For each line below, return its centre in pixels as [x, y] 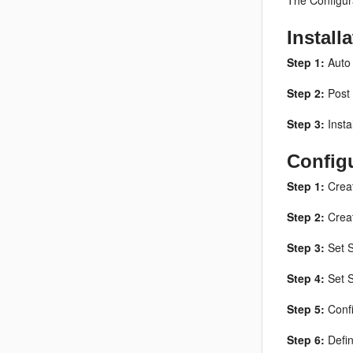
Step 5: [306, 309]
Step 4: [306, 278]
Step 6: [306, 340]
